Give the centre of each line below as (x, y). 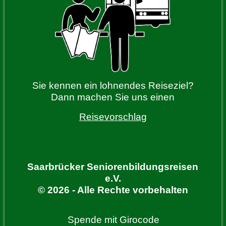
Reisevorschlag (113, 117)
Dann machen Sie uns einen (113, 97)
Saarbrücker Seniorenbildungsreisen (113, 167)
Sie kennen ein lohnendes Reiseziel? (113, 86)
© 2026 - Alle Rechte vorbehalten (113, 190)
